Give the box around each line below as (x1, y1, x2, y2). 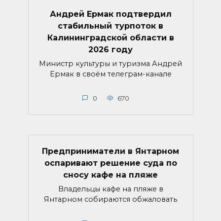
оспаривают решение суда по (44, 158, 177, 168)
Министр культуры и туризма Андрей (39, 59, 182, 68)
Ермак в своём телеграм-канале (49, 69, 172, 78)
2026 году (88, 44, 133, 54)
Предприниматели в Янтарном (42, 146, 179, 156)
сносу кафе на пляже (63, 170, 158, 180)
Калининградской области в (47, 33, 174, 42)
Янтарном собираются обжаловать (44, 194, 177, 204)
